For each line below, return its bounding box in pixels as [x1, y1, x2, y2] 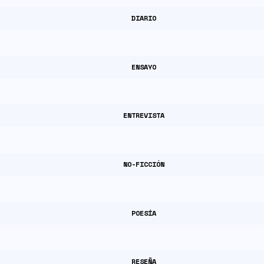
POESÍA [131, 207, 156, 218]
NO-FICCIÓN [123, 159, 164, 169]
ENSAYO [131, 61, 156, 72]
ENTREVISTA [123, 110, 164, 121]
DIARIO [131, 12, 156, 23]
